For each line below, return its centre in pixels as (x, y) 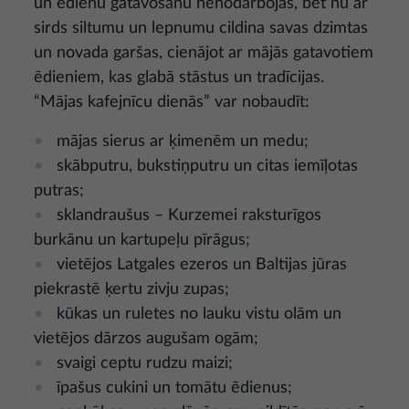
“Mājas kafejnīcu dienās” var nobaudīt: (172, 103)
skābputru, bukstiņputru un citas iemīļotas (207, 167)
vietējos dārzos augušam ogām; (146, 339)
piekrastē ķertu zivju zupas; (131, 290)
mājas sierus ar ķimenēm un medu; (183, 142)
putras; (59, 191)
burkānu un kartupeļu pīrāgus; (142, 241)
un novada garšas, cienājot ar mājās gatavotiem (204, 53)
